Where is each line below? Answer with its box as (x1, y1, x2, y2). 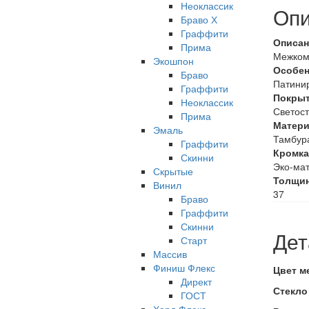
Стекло (272, 283, 308, 297)
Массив (153, 247, 187, 261)
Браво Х (181, 12, 217, 26)
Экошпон (153, 54, 194, 68)
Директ (181, 275, 212, 288)
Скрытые (153, 164, 193, 178)
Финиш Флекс (153, 261, 215, 275)
